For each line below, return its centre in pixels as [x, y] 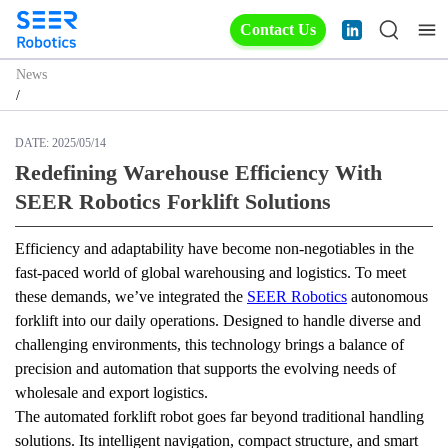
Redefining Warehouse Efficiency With [198, 172]
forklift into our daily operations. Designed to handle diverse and [218, 320]
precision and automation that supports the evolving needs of [205, 368]
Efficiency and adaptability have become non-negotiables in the [214, 248]
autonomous [387, 296]
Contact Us [278, 29]
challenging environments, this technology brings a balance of [209, 344]
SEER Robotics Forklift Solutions [173, 201]
